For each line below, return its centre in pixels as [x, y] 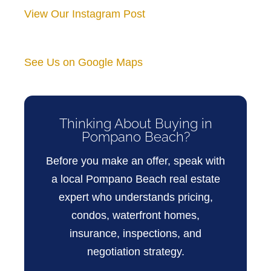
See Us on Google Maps [83, 62]
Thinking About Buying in [135, 123]
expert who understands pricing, [135, 198]
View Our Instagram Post [85, 14]
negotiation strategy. [135, 252]
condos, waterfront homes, [135, 216]
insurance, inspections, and [135, 234]
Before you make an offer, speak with [135, 161]
